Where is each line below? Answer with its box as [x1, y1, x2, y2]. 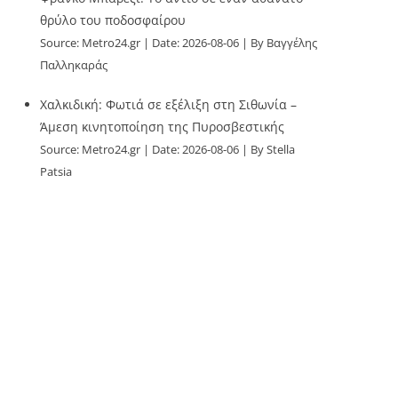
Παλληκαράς [40, 58, 108, 73]
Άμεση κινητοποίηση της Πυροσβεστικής [40, 118, 285, 135]
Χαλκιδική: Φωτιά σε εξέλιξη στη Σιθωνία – [40, 96, 298, 113]
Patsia [40, 164, 73, 179]
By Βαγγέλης [251, 36, 318, 51]
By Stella [251, 142, 296, 157]
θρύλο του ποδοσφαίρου [40, 12, 187, 28]
